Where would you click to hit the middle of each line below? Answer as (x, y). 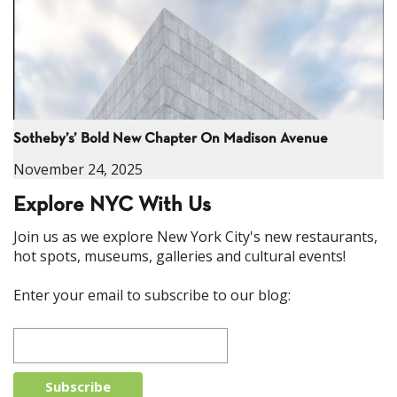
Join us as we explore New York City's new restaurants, (195, 236)
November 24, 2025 (78, 169)
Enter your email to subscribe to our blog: (152, 295)
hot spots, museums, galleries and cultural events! (179, 256)
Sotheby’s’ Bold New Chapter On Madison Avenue (171, 138)
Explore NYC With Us (112, 205)
